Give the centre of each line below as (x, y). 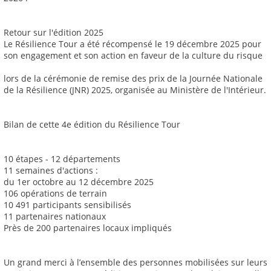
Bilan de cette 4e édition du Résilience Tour (92, 125)
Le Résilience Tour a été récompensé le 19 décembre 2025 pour (132, 44)
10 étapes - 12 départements (62, 159)
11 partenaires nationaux (55, 217)
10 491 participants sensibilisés (67, 205)
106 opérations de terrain (55, 194)
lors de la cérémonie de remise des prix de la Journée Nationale (133, 79)
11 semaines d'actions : (51, 171)
